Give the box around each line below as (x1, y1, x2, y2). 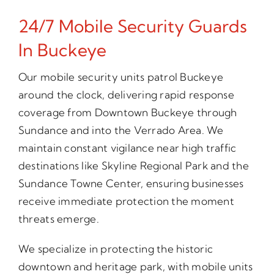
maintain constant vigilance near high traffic (18, 141, 237, 155)
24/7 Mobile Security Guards (18, 15, 247, 37)
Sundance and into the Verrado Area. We (18, 124, 224, 137)
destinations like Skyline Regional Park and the (18, 159, 249, 172)
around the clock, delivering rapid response (18, 88, 234, 102)
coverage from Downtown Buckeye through (18, 106, 237, 119)
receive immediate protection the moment (18, 194, 234, 208)
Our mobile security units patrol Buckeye (18, 70, 224, 84)
